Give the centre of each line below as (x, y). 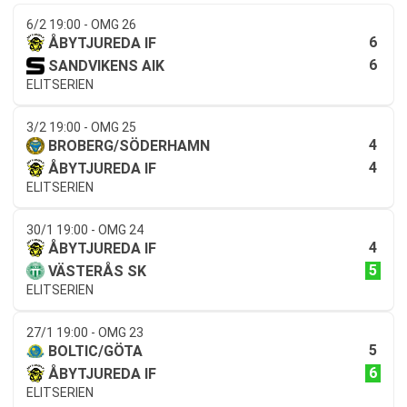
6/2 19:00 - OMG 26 (81, 24)
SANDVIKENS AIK (106, 65)
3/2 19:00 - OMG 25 (81, 127)
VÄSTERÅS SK (97, 271)
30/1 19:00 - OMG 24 (85, 229)
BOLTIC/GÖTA (95, 351)
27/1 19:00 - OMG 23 (85, 332)
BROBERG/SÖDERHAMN (129, 145)
